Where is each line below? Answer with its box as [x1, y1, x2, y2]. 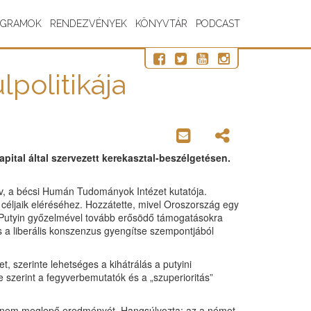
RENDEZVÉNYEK [50, 18, 127, 29]
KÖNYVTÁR [135, 18, 187, 29]
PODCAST [196, 18, 240, 29]
